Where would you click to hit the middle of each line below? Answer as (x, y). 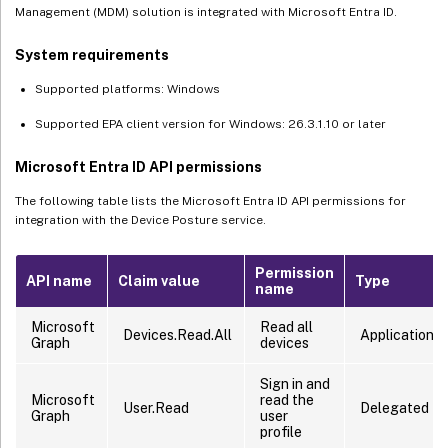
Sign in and (295, 383)
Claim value (159, 280)
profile (281, 431)
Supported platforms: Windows (127, 88)
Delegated (394, 407)
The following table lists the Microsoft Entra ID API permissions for (210, 200)
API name (59, 280)
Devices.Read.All (177, 334)
